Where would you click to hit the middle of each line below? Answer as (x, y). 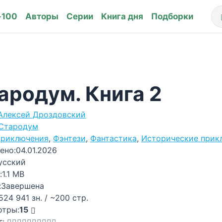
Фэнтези (69, 138)
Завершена (23, 186)
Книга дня (122, 16)
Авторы (42, 16)
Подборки (172, 16)
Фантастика (113, 138)
